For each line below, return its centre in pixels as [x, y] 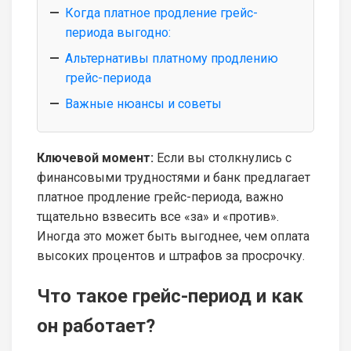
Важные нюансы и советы [143, 103]
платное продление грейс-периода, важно [160, 197]
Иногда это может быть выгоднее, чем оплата [173, 236]
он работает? [96, 326]
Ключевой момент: [95, 157]
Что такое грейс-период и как [170, 296]
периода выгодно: [118, 32]
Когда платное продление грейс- [161, 13]
